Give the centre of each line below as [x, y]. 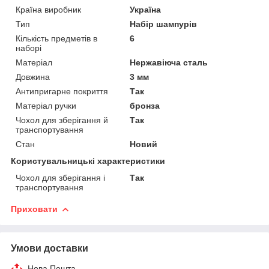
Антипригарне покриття [62, 91]
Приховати [34, 209]
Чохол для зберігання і [60, 177]
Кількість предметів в [56, 38]
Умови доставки [50, 248]
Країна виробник [48, 9]
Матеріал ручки [46, 105]
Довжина [33, 77]
